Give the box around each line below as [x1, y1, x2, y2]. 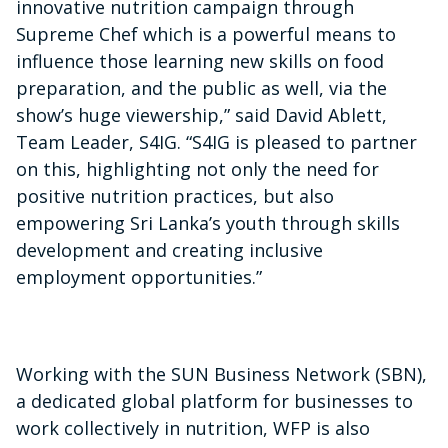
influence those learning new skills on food [16, 49, 384, 73]
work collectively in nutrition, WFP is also [16, 416, 370, 440]
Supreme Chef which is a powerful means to [16, 22, 396, 46]
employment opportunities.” [16, 265, 262, 289]
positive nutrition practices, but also [16, 184, 334, 208]
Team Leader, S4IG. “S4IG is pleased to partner [16, 130, 417, 154]
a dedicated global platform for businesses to [16, 389, 413, 413]
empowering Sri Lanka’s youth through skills [16, 211, 400, 235]
